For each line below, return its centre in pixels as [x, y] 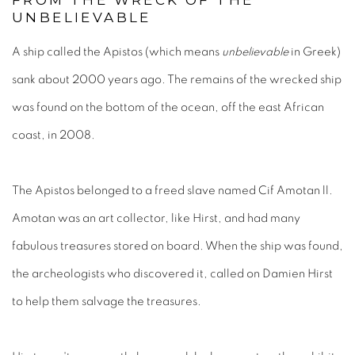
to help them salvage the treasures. [107, 302]
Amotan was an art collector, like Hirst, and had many [156, 218]
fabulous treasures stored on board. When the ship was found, [177, 246]
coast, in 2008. [53, 135]
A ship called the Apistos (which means [117, 52]
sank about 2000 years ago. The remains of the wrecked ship [177, 80]
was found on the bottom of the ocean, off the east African [168, 107]
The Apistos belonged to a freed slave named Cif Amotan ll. [172, 191]
